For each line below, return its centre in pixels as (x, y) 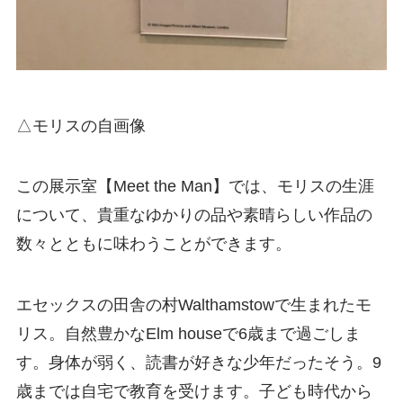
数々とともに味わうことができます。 (153, 244)
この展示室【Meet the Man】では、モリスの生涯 (195, 187)
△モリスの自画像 (81, 125)
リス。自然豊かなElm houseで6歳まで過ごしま (188, 334)
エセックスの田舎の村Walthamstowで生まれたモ (193, 305)
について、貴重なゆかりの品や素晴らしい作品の (194, 215)
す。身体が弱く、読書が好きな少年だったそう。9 (198, 363)
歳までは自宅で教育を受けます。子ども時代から (194, 392)
